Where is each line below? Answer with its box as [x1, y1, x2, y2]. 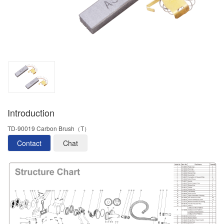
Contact [17, 137, 41, 148]
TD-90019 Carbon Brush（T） [7, 123, 90, 132]
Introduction [7, 105, 54, 119]
